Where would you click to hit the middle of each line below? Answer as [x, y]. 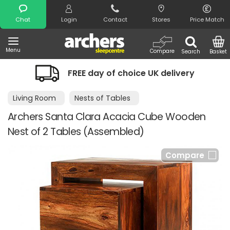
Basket [218, 52]
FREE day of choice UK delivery [131, 73]
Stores [161, 20]
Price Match [207, 20]
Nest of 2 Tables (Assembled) [76, 132]
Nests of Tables [103, 98]
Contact [115, 20]
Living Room [34, 98]
